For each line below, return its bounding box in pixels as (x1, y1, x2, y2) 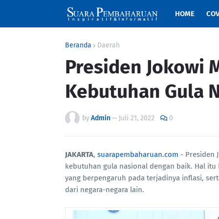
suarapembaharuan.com (97, 150, 178, 159)
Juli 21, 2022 (119, 114, 154, 122)
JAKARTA (65, 150, 93, 159)
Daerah (97, 41, 120, 49)
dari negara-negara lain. (65, 185, 144, 194)
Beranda (65, 41, 91, 49)
